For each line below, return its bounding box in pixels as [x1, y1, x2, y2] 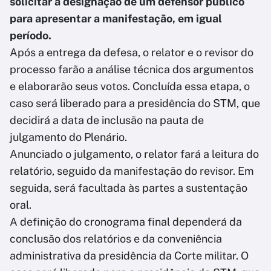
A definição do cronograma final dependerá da [10, 215, 242, 228]
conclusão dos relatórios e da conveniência [10, 232, 222, 245]
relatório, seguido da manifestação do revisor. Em [10, 164, 254, 177]
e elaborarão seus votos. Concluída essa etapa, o [10, 79, 250, 93]
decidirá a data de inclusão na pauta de [10, 113, 204, 126]
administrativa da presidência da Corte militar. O [10, 249, 249, 262]
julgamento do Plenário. [10, 130, 127, 143]
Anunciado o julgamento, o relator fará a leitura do [10, 147, 259, 160]
